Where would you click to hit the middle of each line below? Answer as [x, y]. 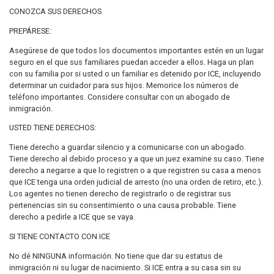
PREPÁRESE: [30, 31]
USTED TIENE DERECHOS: [53, 128]
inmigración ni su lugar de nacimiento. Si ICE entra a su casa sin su [125, 267]
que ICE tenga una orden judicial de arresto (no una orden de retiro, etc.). [136, 182]
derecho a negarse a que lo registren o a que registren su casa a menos [135, 171]
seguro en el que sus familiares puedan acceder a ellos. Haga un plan [131, 62]
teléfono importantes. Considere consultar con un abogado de [120, 97]
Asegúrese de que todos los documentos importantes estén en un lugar [136, 50]
